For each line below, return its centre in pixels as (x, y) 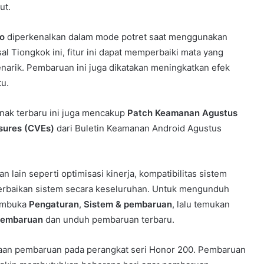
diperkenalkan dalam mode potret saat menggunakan (116, 37)
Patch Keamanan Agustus (182, 113)
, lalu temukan (201, 204)
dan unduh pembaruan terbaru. (109, 219)
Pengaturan (54, 204)
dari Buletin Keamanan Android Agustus (138, 128)
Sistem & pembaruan (128, 204)
